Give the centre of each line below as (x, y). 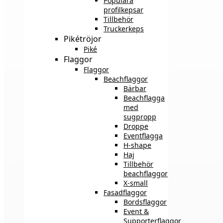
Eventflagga (143, 135)
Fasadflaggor (125, 192)
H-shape (137, 145)
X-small (136, 183)
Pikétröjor (83, 39)
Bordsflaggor (145, 202)
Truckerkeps (124, 28)
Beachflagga (144, 98)
